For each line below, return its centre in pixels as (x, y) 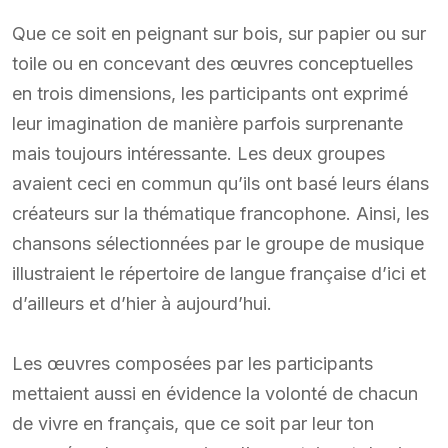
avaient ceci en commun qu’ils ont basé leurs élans (220, 183)
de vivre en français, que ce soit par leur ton (193, 423)
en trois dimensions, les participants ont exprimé (210, 93)
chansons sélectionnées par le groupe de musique (218, 243)
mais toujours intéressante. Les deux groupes (198, 153)
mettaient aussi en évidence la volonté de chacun (215, 393)
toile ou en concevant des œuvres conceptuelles (212, 63)
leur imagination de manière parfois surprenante (207, 123)
